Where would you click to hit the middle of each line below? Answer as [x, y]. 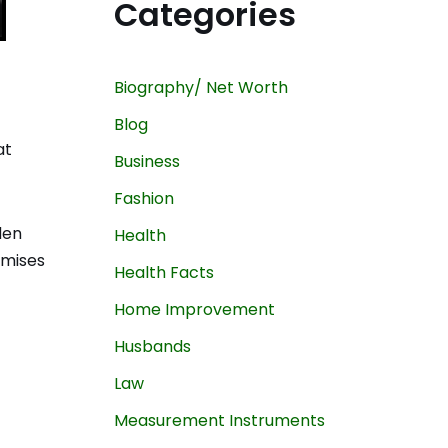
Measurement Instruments [219, 420]
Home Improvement [194, 309]
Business [146, 161]
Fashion [143, 198]
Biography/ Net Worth [200, 87]
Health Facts [163, 272]
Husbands [152, 346]
